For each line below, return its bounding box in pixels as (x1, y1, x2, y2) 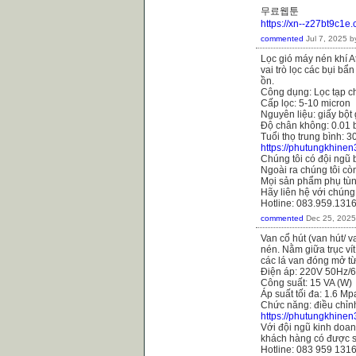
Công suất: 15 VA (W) (261, 277, 352, 288)
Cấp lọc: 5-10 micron (261, 97, 350, 109)
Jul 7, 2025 (306, 33, 347, 43)
